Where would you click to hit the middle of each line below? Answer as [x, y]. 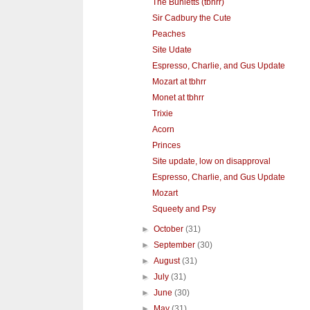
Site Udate [172, 50]
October [170, 229]
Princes [166, 146]
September [176, 245]
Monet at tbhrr [178, 98]
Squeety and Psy [184, 209]
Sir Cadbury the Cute [191, 18]
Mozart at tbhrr [179, 82]
